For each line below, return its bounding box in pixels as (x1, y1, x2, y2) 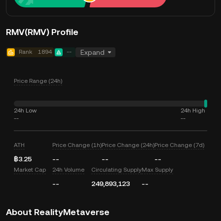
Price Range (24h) (14, 77, 62, 84)
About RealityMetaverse (6, 207, 110, 217)
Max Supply (141, 166, 173, 173)
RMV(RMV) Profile (6, 27, 78, 37)
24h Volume (52, 166, 85, 173)
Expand (80, 48, 105, 56)
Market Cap (14, 166, 46, 173)
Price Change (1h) (52, 142, 102, 148)
